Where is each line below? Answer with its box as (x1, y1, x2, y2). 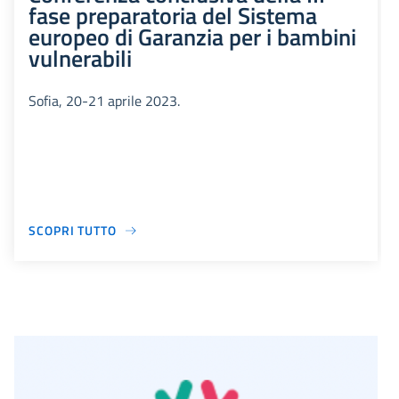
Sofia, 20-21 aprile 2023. (28, 90, 180, 112)
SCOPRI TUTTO (28, 221, 117, 240)
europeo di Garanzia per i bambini (28, 19, 356, 55)
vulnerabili (28, 40, 132, 77)
